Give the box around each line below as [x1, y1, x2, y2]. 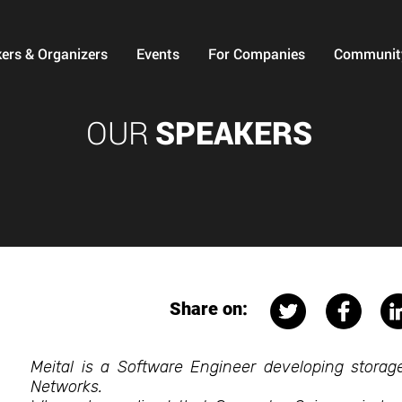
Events [136, 44, 179, 63]
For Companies [208, 44, 305, 63]
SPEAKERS [154, 111, 312, 153]
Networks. [31, 377, 102, 397]
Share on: [170, 298, 248, 319]
